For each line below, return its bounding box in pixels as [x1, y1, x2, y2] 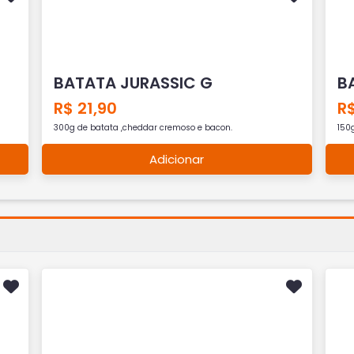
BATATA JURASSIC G [54, 71, 213, 94]
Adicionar [149, 150, 205, 168]
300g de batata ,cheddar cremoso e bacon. [54, 121, 233, 134]
